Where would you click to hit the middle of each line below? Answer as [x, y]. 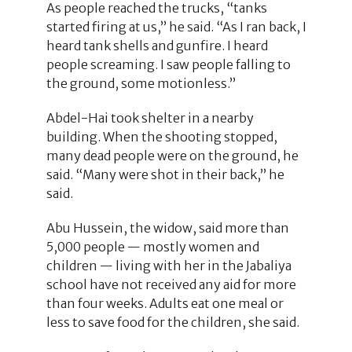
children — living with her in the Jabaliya [169, 265]
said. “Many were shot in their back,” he [165, 174]
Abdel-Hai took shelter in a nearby [150, 117]
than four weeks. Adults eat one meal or [165, 303]
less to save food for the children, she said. [172, 322]
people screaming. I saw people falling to [168, 64]
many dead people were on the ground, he [172, 155]
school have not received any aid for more [171, 284]
